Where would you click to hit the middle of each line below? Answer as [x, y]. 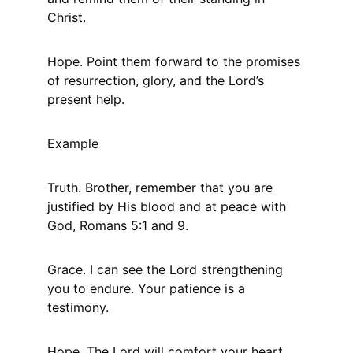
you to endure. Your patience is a [148, 288]
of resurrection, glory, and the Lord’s [158, 80]
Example [73, 143]
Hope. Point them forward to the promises [176, 61]
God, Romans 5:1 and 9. [118, 225]
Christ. [67, 17]
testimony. [78, 307]
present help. [86, 99]
